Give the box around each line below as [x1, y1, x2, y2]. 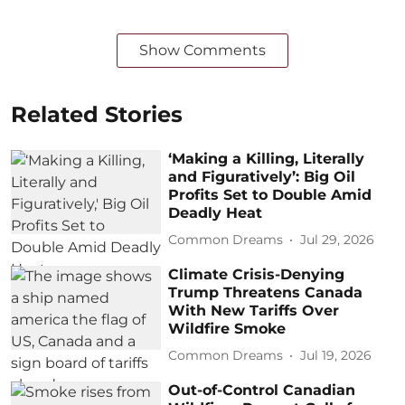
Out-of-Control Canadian [168, 381, 356, 399]
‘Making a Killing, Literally [168, 149, 365, 167]
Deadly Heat [168, 203, 263, 221]
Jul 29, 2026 [300, 231, 375, 249]
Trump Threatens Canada [168, 283, 363, 301]
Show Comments [139, 41, 266, 59]
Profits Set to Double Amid [168, 185, 372, 203]
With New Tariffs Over [168, 301, 340, 319]
